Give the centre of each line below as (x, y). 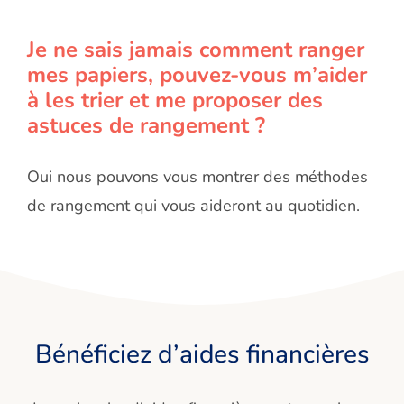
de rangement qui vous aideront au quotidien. (193, 206)
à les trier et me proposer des (175, 101)
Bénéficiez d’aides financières (202, 355)
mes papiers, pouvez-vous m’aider (197, 75)
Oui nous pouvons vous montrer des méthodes (197, 177)
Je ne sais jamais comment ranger (196, 50)
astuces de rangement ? (146, 126)
